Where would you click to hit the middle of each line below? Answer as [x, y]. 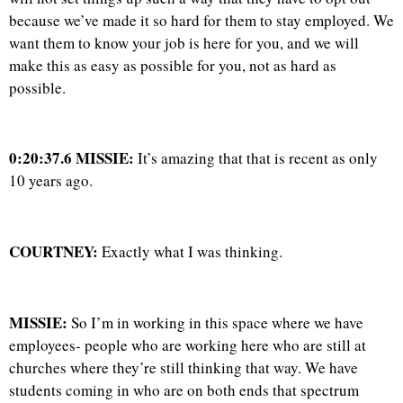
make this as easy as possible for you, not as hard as [173, 65]
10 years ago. [51, 181]
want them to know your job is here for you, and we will [184, 42]
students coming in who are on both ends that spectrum [184, 390]
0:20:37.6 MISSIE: [72, 158]
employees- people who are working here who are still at [188, 345]
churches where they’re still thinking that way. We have [184, 368]
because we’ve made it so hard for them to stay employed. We [201, 20]
